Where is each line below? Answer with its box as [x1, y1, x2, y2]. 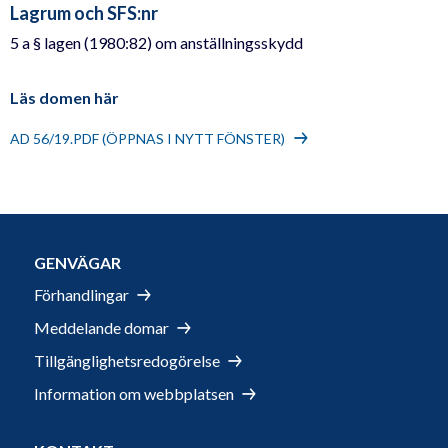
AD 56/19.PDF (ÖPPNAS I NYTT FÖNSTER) [10, 130, 285, 148]
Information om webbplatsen [34, 383, 234, 403]
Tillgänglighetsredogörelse [34, 350, 220, 370]
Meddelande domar [34, 317, 169, 337]
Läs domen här [10, 88, 119, 108]
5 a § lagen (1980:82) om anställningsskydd [10, 33, 303, 53]
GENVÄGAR [34, 253, 121, 273]
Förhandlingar [34, 285, 129, 305]
